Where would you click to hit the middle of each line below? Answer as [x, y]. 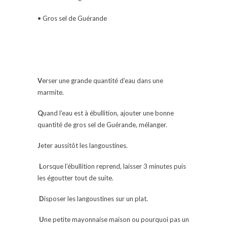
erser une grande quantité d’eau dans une [103, 80]
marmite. [51, 92]
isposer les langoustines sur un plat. [96, 198]
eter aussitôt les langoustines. [84, 145]
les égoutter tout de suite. [75, 178]
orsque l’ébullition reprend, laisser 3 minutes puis [114, 166]
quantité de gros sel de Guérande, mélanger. [102, 124]
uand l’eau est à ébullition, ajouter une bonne [108, 113]
